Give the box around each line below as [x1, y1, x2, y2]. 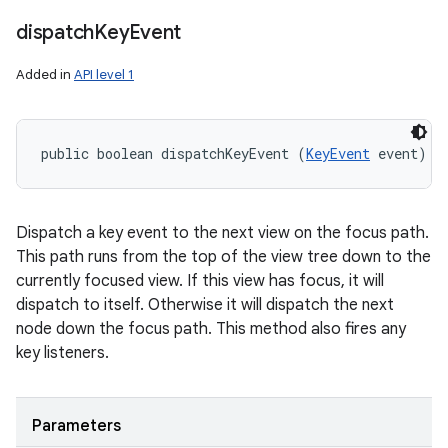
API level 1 [74, 66, 134, 83]
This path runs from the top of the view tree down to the [16, 247, 431, 267]
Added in [16, 66, 74, 83]
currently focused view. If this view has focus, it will [16, 271, 384, 291]
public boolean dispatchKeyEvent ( [41, 144, 306, 163]
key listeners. [16, 343, 109, 363]
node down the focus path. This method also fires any [16, 319, 406, 339]
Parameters [32, 416, 121, 436]
